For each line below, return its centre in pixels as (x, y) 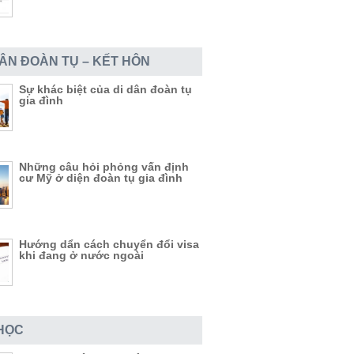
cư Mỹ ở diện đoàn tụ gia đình (101, 178)
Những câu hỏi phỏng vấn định (104, 167)
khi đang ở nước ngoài (81, 255)
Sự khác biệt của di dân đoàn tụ (105, 89)
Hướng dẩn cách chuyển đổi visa (109, 244)
